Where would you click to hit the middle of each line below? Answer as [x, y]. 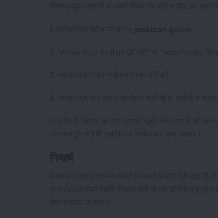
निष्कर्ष [62, 157]
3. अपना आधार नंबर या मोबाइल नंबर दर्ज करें [109, 75]
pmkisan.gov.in [163, 29]
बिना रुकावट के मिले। [80, 202]
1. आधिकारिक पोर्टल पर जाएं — [92, 29]
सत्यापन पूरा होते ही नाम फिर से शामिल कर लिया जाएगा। [126, 134]
